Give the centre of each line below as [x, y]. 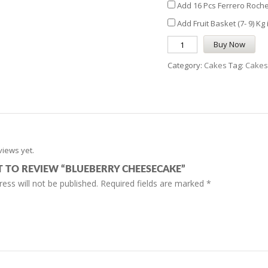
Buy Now [229, 44]
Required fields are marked [153, 183]
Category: [185, 65]
